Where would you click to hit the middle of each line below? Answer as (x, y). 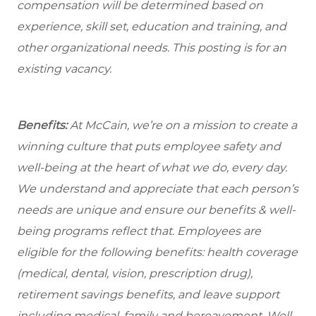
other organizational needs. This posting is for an (152, 48)
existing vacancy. (64, 69)
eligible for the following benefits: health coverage (157, 253)
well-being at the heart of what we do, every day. (152, 168)
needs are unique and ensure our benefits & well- (156, 210)
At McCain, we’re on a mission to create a (183, 126)
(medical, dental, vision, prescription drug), (135, 274)
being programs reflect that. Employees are (139, 231)
